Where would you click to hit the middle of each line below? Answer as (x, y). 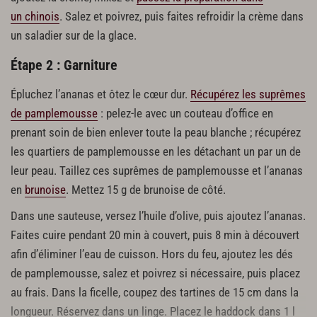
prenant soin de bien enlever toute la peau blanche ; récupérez (156, 132)
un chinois (35, 16)
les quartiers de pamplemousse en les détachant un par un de (156, 151)
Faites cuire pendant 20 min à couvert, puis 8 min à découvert (155, 235)
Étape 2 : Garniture (64, 65)
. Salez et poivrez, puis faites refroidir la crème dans (181, 16)
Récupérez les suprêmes (248, 94)
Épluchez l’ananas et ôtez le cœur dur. (100, 94)
